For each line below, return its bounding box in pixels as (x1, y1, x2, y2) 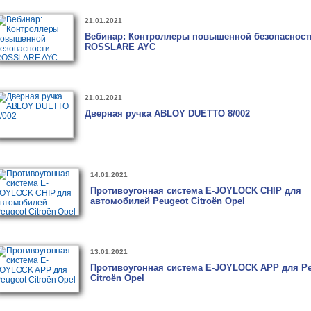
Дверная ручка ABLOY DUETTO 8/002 (85, 108, 250, 119)
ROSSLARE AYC (85, 42, 155, 52)
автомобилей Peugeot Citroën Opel (90, 196, 245, 206)
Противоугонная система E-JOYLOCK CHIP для (90, 185, 301, 196)
